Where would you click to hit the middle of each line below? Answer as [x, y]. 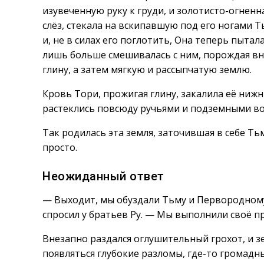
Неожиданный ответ [103, 176]
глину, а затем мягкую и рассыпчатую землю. [147, 70]
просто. [60, 147]
